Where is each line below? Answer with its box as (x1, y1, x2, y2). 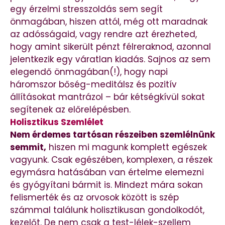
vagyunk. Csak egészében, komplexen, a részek (10, 153, 212, 166)
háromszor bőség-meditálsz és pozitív (10, 78, 177, 90)
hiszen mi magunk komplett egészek (46, 141, 207, 153)
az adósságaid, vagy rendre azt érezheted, (10, 28, 197, 40)
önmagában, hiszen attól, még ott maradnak (10, 15, 207, 28)
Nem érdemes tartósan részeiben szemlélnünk (10, 128, 215, 141)
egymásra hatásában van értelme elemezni (10, 166, 204, 178)
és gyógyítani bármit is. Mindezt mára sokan (10, 178, 203, 191)
